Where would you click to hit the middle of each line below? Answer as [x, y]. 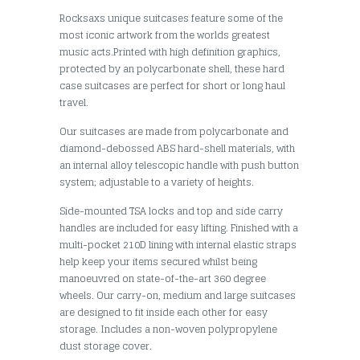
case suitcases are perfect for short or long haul [172, 85]
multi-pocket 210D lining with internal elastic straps [178, 244]
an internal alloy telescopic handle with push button [179, 165]
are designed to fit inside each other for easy [164, 312]
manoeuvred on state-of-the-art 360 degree [163, 278]
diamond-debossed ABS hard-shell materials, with [177, 148]
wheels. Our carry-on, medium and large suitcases [178, 295]
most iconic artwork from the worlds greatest [165, 35]
